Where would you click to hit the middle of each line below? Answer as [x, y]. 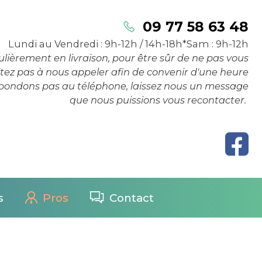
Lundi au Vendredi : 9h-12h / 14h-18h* [97, 44]
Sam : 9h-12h [217, 44]
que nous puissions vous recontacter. [159, 100]
